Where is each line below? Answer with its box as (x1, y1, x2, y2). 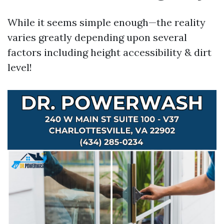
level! (7, 61, 32, 73)
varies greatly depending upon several (7, 31, 187, 43)
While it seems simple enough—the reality (7, 16, 205, 28)
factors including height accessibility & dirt (7, 46, 211, 58)
